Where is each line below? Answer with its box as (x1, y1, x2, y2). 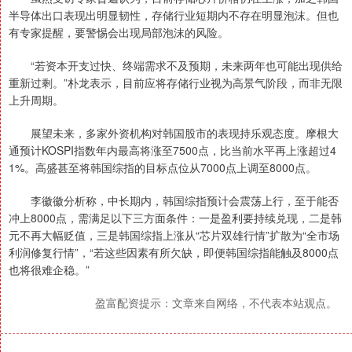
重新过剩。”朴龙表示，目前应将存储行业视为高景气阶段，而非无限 (9, 75, 343, 90)
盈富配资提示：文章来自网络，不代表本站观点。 (95, 295, 337, 310)
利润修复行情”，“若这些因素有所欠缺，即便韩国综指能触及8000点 (9, 244, 339, 260)
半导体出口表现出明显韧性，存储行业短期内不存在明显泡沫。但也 (9, 7, 339, 23)
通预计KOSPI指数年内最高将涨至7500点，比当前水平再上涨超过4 (9, 142, 336, 158)
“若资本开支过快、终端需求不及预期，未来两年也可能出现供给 (9, 57, 343, 73)
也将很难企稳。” (9, 262, 90, 277)
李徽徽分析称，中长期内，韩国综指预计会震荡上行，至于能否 (9, 192, 339, 208)
